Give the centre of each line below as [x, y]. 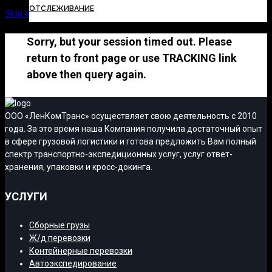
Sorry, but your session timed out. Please [129, 41]
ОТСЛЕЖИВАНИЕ [62, 8]
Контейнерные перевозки [81, 250]
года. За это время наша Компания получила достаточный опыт [134, 128]
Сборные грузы [59, 225]
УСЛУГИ [26, 196]
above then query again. [87, 74]
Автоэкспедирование [73, 263]
